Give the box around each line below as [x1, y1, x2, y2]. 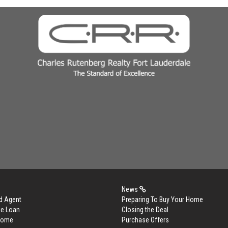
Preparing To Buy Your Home [122, 195, 203, 204]
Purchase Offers [122, 216, 169, 224]
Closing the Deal [122, 206, 168, 214]
